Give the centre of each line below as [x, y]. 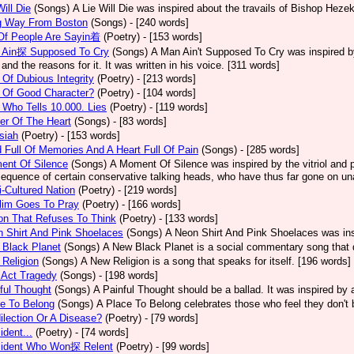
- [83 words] [140, 121]
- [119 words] [179, 107]
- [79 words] [171, 318]
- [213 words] [166, 79]
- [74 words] [102, 332]
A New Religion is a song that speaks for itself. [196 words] [216, 261]
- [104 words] [166, 93]
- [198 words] [128, 275]
